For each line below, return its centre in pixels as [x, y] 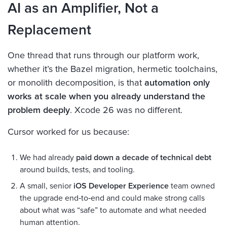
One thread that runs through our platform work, [103, 55]
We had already [48, 157]
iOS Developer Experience [121, 186]
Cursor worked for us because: [68, 132]
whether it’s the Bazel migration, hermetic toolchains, [112, 69]
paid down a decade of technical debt [144, 157]
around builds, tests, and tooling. [77, 169]
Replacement [49, 30]
